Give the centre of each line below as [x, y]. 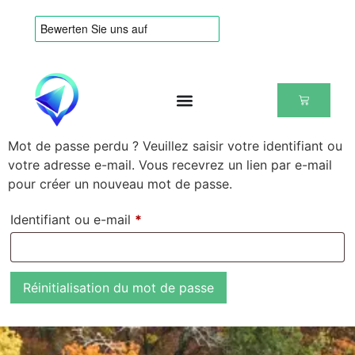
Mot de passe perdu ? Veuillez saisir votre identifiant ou [175, 145]
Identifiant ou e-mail [73, 219]
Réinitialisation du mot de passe [118, 287]
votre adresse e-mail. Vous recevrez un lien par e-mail [170, 164]
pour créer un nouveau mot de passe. [120, 183]
